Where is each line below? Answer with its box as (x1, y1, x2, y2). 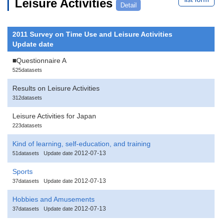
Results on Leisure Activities (12, 84, 100, 92)
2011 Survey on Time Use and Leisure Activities (12, 30, 172, 38)
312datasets (12, 94, 42, 101)
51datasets (12, 150, 39, 156)
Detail (120, 1, 137, 9)
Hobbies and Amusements (12, 195, 95, 203)
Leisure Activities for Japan (12, 111, 96, 120)
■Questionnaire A (12, 56, 66, 64)
